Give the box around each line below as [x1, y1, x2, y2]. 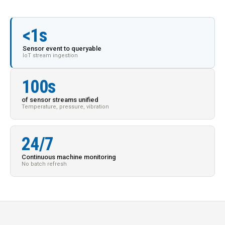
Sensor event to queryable [23, 45, 101, 52]
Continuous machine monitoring [22, 153, 116, 161]
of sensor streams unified [22, 96, 98, 103]
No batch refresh [22, 161, 67, 167]
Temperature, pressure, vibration [22, 103, 109, 110]
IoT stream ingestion [23, 52, 78, 59]
